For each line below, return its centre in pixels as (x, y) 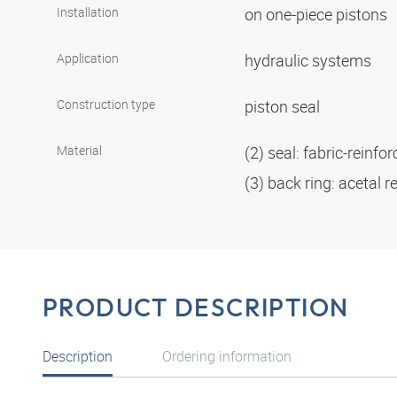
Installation (88, 12)
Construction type (106, 105)
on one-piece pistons (318, 15)
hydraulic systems (310, 61)
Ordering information (227, 356)
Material (79, 151)
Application (88, 58)
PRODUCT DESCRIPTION (196, 307)
